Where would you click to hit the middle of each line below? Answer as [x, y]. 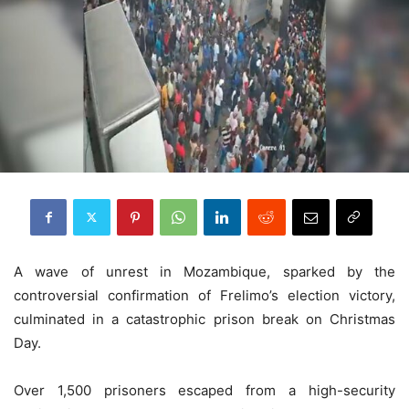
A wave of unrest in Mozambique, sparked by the [204, 271]
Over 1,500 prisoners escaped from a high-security [204, 390]
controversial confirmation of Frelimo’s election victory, [204, 295]
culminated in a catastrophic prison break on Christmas [204, 319]
